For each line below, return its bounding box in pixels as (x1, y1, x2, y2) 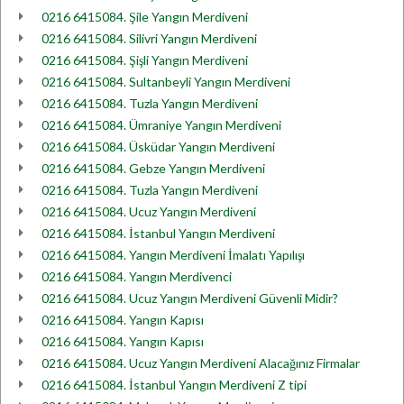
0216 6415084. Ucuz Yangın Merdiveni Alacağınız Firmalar (41, 355, 360, 371)
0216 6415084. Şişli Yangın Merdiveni (41, 52, 248, 68)
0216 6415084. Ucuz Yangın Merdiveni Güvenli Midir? (41, 290, 338, 306)
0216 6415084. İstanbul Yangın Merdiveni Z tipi (41, 377, 307, 392)
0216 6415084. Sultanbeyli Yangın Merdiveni (41, 74, 290, 89)
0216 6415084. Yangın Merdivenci (41, 269, 232, 284)
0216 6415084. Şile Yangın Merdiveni (41, 9, 248, 24)
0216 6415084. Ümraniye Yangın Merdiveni (41, 117, 281, 133)
